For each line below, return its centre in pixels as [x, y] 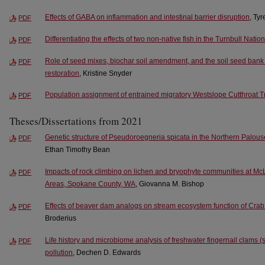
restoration [62, 73]
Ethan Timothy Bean [77, 150]
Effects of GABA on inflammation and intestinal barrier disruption [147, 17]
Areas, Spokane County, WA [90, 184]
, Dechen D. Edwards [107, 253]
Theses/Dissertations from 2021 [76, 121]
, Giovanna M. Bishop [170, 184]
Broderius [61, 219]
